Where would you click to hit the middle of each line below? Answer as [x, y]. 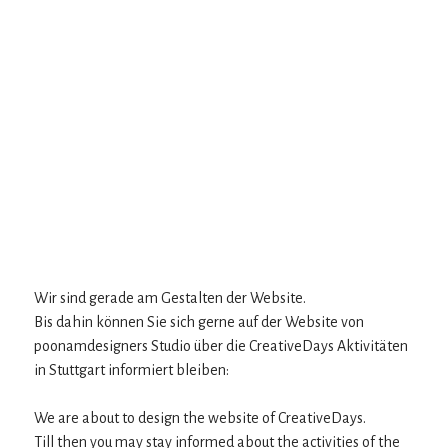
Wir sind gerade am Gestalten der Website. [170, 298]
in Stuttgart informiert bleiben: [131, 370]
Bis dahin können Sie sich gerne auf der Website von [199, 322]
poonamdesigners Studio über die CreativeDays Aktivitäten [221, 346]
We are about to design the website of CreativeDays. [200, 418]
